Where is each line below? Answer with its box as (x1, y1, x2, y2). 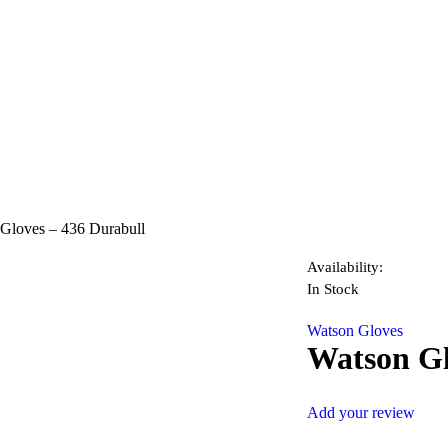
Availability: (307, 259, 384, 275)
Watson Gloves (307, 322, 404, 339)
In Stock (307, 281, 360, 297)
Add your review (307, 404, 416, 421)
